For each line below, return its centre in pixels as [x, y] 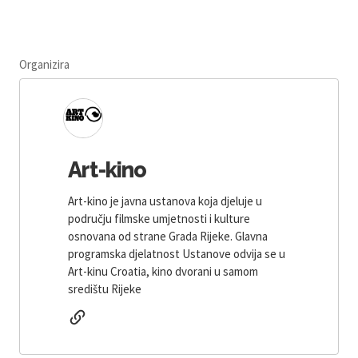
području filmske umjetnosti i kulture [159, 218]
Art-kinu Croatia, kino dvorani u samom [163, 271]
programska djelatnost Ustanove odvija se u [177, 253]
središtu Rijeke [105, 288]
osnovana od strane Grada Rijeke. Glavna [168, 236]
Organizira [44, 64]
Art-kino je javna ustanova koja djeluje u [165, 201]
